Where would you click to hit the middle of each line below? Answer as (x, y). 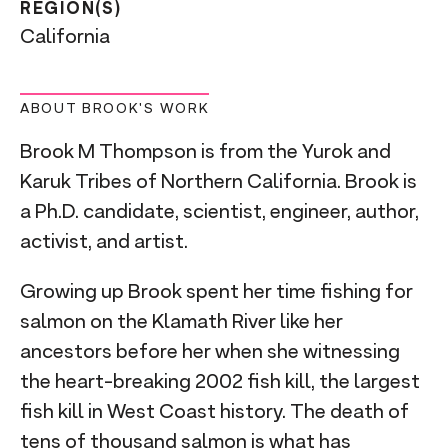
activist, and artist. (106, 241)
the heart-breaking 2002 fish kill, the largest (220, 381)
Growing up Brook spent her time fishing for (216, 291)
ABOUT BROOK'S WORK (115, 108)
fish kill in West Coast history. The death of (214, 411)
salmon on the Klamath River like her (181, 321)
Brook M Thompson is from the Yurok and (205, 151)
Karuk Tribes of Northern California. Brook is (218, 181)
